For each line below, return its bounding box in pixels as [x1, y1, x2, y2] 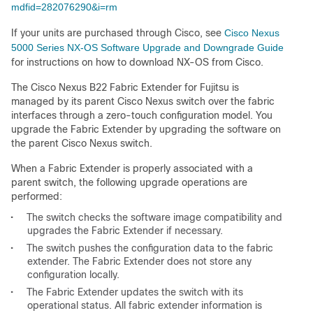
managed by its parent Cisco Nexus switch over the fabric [11, 96, 275, 108]
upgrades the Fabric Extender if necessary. [27, 225, 223, 237]
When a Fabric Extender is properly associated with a [11, 163, 253, 175]
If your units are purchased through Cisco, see [11, 27, 224, 39]
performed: [11, 191, 62, 203]
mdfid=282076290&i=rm [11, 1, 117, 13]
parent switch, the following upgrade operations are [11, 177, 247, 189]
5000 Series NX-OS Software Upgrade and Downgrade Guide [11, 42, 284, 54]
